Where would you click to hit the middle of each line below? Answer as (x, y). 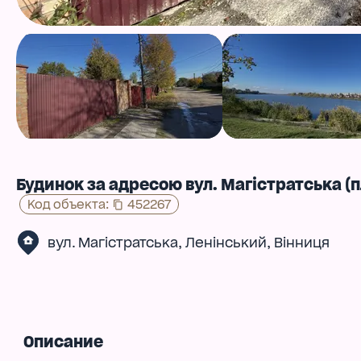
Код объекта (67, 205)
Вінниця (301, 243)
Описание (63, 342)
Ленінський (226, 243)
